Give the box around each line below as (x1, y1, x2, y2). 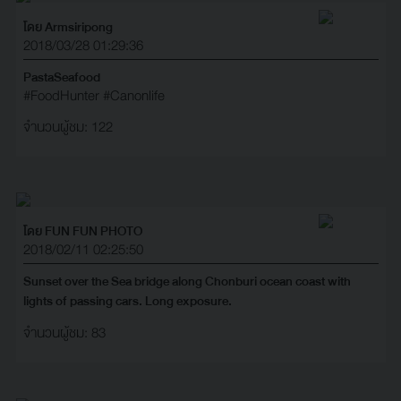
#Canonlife (102, 83, 165, 107)
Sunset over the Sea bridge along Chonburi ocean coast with (22, 269, 351, 292)
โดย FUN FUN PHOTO (22, 219, 142, 242)
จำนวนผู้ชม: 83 (22, 320, 106, 345)
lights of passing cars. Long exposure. (22, 289, 232, 311)
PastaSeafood (22, 65, 100, 88)
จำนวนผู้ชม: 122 (22, 115, 113, 139)
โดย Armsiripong (22, 15, 113, 38)
